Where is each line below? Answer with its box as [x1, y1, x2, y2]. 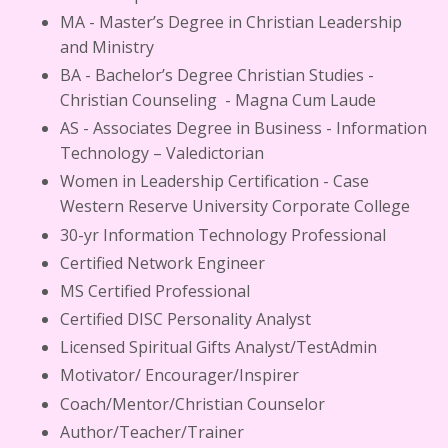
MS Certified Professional [60, 279, 250, 302]
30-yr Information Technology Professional [60, 223, 386, 246]
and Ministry [60, 35, 154, 58]
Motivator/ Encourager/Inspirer [60, 364, 299, 387]
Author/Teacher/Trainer [60, 420, 244, 443]
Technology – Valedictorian [60, 142, 264, 165]
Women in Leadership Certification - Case [60, 170, 369, 193]
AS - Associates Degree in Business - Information [60, 117, 427, 140]
